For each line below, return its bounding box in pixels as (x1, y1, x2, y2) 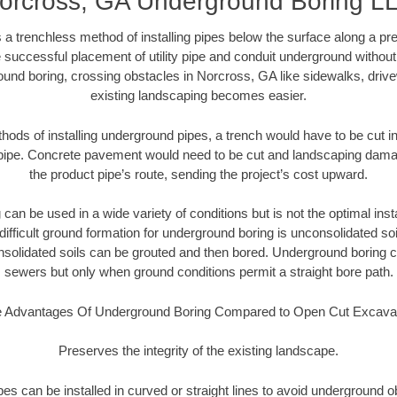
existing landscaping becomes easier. (90, 88, 307, 104)
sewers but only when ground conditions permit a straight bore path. (4, 264, 393, 280)
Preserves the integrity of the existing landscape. (58, 343, 339, 359)
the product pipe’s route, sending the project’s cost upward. (29, 166, 368, 182)
